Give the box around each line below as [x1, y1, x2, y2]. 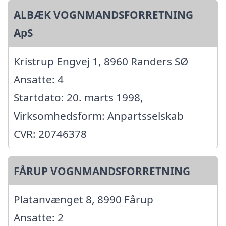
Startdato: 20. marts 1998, [14, 90, 143, 104]
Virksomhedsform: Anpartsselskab [14, 108, 184, 123]
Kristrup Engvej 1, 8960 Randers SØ [14, 53, 188, 68]
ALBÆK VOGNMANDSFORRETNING [14, 7, 193, 22]
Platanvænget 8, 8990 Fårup [14, 192, 153, 206]
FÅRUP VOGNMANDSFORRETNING [14, 163, 190, 178]
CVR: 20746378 [14, 126, 87, 141]
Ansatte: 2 [14, 210, 64, 224]
